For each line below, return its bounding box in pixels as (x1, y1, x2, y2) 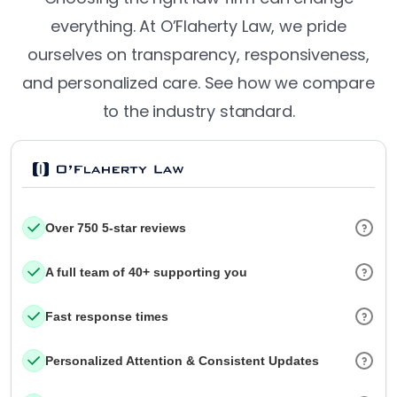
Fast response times (45, 308, 168, 323)
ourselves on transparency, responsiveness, (27, 43, 370, 66)
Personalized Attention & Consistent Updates (45, 353, 319, 368)
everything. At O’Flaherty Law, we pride (51, 15, 346, 37)
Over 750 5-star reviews (45, 220, 186, 235)
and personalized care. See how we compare (22, 72, 375, 94)
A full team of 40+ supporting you (45, 264, 247, 279)
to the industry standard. (102, 100, 295, 122)
